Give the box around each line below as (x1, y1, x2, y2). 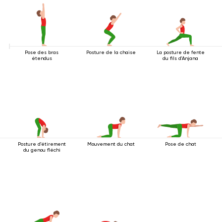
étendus (31, 55, 52, 61)
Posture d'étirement (17, 141, 66, 147)
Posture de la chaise (86, 50, 136, 55)
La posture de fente (156, 50, 205, 55)
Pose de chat (165, 141, 196, 147)
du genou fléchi (23, 147, 60, 153)
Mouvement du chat (87, 141, 135, 147)
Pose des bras (25, 50, 58, 55)
